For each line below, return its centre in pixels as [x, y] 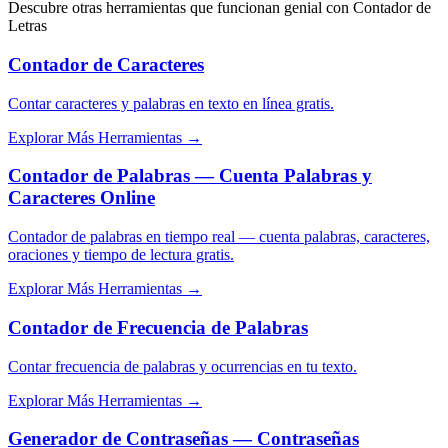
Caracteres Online [81, 198]
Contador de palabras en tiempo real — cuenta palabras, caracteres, [219, 237]
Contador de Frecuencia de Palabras [158, 327]
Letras [27, 26]
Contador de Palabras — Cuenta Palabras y [190, 176]
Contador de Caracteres [106, 64]
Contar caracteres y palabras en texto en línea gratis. [171, 103]
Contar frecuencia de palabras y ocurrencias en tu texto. [182, 366]
